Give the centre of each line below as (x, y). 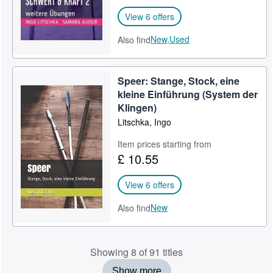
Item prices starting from (165, 144)
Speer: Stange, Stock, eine (179, 81)
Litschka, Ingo (145, 122)
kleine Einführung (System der (188, 94)
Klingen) (137, 108)
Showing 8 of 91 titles (136, 252)
